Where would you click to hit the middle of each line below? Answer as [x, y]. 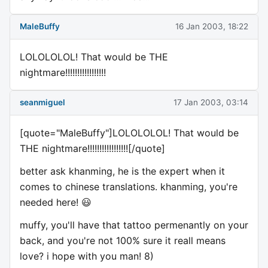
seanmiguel [42, 103]
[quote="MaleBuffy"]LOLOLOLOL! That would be [129, 133]
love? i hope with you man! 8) [87, 256]
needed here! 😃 [56, 202]
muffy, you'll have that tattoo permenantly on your [134, 225]
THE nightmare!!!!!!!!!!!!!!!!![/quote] [92, 148]
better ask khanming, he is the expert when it [122, 171]
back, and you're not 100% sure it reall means [123, 240]
